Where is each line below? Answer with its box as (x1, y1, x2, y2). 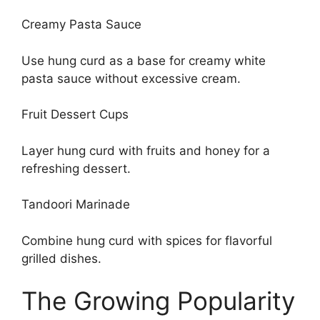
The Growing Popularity (21, 286, 295, 316)
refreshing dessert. (21, 161, 131, 176)
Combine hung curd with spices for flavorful (21, 233, 272, 248)
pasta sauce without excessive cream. (21, 71, 241, 86)
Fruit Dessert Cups (21, 107, 129, 121)
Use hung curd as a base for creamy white (21, 53, 266, 68)
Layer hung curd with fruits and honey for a (21, 143, 270, 158)
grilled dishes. (21, 251, 101, 266)
